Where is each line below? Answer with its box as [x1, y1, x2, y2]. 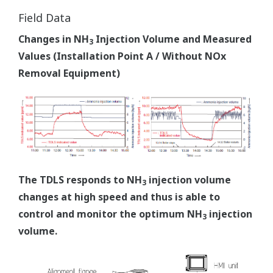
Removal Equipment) [18, 66, 120, 80]
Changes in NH [18, 32, 89, 46]
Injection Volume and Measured [93, 32, 252, 46]
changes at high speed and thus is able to [18, 190, 220, 204]
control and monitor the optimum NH [18, 207, 202, 221]
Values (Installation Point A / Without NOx [18, 49, 226, 63]
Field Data [18, 10, 71, 26]
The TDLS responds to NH [18, 172, 142, 186]
